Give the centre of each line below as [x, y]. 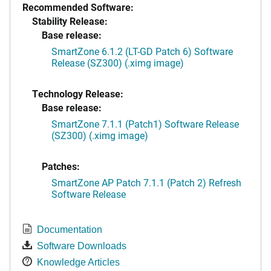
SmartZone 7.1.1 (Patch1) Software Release [145, 124]
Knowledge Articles [78, 263]
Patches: [61, 166]
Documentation [70, 230]
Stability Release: [70, 21]
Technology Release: [78, 94]
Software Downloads [82, 246]
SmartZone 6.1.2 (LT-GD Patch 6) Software [142, 51]
